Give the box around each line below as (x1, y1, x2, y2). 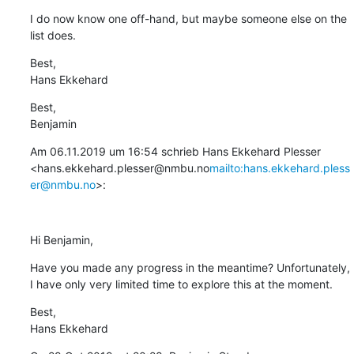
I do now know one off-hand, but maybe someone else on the (29, 11, 347, 25)
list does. (29, 28, 76, 42)
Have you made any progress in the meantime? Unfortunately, (29, 260, 350, 274)
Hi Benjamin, (29, 232, 93, 247)
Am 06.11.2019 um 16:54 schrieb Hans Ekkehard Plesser (29, 144, 321, 158)
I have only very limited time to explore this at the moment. (29, 277, 333, 291)
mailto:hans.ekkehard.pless (209, 160, 350, 175)
